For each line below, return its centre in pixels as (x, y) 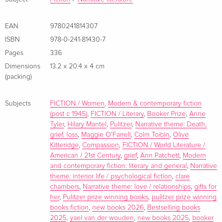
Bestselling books (174, 207)
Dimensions (23, 66)
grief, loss (64, 135)
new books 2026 (118, 207)
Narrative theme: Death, (171, 124)
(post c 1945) (69, 114)
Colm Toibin (152, 135)
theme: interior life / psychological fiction (111, 176)
